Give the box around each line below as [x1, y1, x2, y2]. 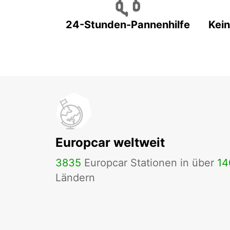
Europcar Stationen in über [81, 157, 217, 169]
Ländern [55, 171, 95, 184]
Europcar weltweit [55, 135, 165, 150]
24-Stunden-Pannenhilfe [66, 18, 190, 31]
